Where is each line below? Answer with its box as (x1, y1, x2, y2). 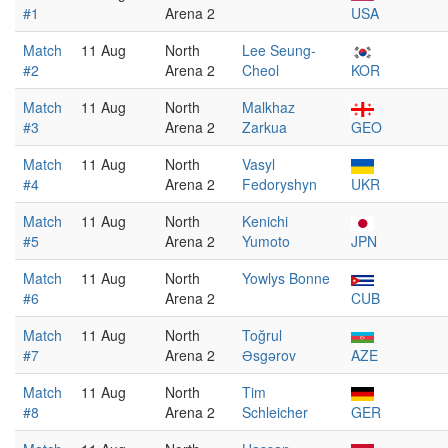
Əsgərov (242, 345, 296, 365)
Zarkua (242, 117, 287, 137)
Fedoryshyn (242, 174, 317, 194)
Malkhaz (242, 97, 295, 117)
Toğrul (242, 325, 282, 345)
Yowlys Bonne (242, 268, 330, 288)
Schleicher (242, 402, 308, 422)
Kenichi (242, 211, 288, 231)
